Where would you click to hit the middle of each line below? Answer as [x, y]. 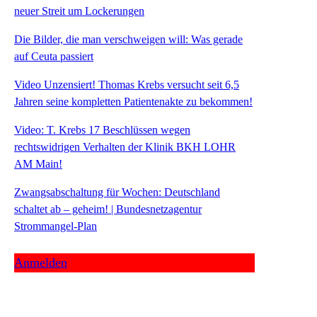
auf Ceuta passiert [54, 56]
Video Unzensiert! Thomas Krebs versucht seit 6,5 [127, 84]
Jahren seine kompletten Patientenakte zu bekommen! [133, 101]
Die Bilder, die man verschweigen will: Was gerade [128, 39]
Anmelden [41, 262]
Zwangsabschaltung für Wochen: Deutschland [117, 192]
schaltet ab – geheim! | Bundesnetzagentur [108, 209]
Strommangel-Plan [56, 226]
